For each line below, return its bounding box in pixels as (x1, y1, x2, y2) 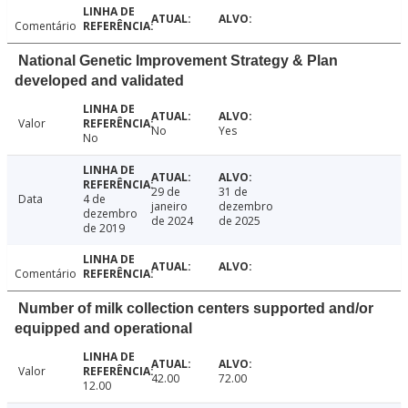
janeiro (150, 199, 188, 215)
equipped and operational (15, 321, 192, 337)
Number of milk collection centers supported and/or (18, 301, 373, 317)
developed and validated (15, 73, 184, 89)
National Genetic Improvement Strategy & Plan (18, 53, 338, 69)
